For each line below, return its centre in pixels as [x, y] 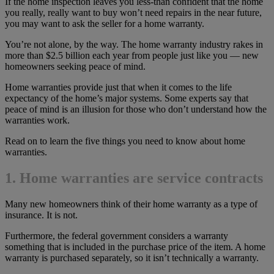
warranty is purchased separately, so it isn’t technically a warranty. [132, 257]
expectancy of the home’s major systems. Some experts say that [127, 98]
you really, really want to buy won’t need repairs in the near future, [133, 13]
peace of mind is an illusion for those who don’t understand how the [136, 109]
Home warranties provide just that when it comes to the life [118, 87]
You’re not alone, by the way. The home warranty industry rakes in [134, 45]
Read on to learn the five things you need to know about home [125, 141]
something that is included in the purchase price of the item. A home [135, 246]
